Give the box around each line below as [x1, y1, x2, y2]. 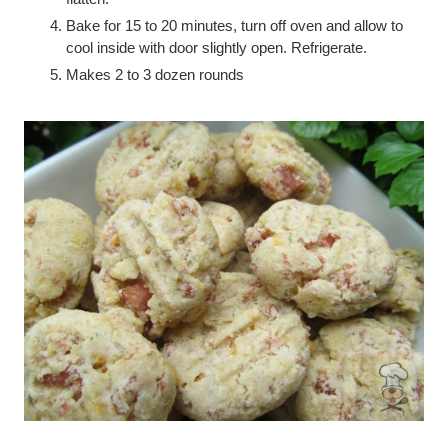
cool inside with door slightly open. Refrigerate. [66, 39, 367, 57]
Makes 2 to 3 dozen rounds [66, 66, 244, 84]
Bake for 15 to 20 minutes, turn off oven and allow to [66, 17, 403, 35]
